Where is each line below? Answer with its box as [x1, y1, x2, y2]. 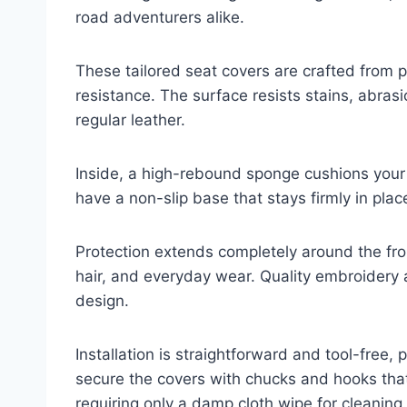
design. [75, 291, 129, 310]
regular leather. [75, 110, 185, 129]
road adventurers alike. [75, 7, 244, 26]
